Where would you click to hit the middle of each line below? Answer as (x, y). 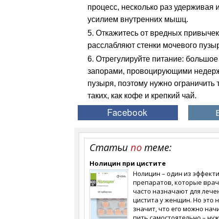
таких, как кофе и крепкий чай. (142, 96)
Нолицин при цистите (128, 163)
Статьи (110, 147)
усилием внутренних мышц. (138, 19)
